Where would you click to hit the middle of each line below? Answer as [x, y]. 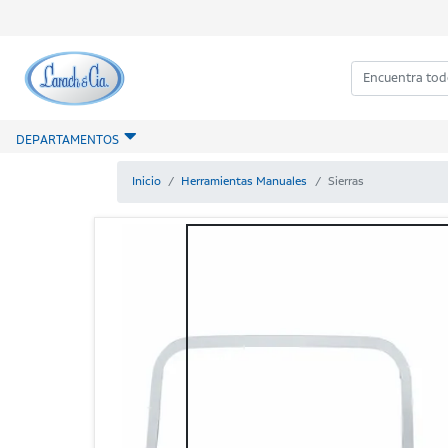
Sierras [346, 181]
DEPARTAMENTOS [67, 141]
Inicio [146, 181]
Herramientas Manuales [244, 181]
